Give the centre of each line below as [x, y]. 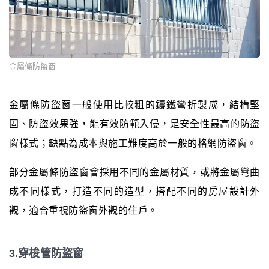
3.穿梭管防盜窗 [46, 254]
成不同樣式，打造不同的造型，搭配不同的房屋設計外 [134, 192]
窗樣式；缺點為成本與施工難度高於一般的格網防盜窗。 [133, 144]
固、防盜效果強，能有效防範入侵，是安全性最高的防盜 [134, 124]
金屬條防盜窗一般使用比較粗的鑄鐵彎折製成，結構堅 [134, 105]
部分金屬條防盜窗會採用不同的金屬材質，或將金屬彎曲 [134, 172]
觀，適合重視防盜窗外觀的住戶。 [83, 211]
